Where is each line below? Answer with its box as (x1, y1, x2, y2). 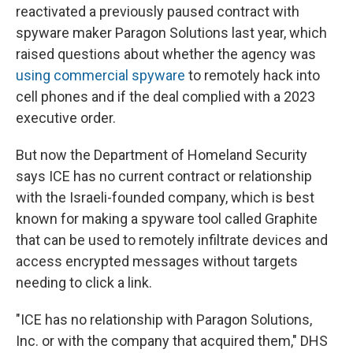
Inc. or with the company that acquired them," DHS (16, 333, 328, 350)
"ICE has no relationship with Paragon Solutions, (16, 311, 312, 329)
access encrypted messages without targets (16, 253, 298, 270)
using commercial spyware (16, 67, 185, 84)
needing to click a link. (16, 274, 152, 292)
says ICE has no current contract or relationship (16, 168, 312, 185)
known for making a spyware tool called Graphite (16, 210, 318, 228)
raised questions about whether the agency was (16, 46, 316, 63)
